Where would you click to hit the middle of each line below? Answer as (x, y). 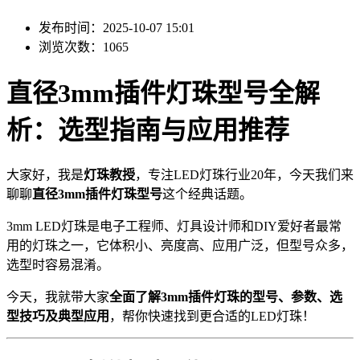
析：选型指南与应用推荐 (148, 131)
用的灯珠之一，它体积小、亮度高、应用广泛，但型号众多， (180, 245)
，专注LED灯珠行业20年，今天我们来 (244, 174)
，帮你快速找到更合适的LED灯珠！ (212, 316)
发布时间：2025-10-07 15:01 (117, 27)
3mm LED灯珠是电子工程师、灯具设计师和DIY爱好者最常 (174, 226)
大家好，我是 (45, 174)
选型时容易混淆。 (58, 264)
